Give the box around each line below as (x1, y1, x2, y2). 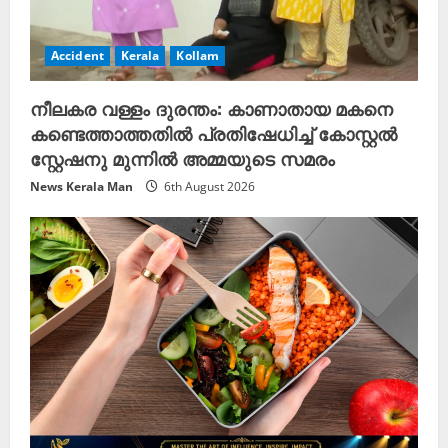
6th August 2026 (161, 177, 255, 195)
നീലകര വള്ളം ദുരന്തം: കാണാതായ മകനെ (30, 94, 393, 121)
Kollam (176, 46, 220, 64)
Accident (51, 46, 104, 64)
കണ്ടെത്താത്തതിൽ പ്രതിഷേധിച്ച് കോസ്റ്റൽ (30, 119, 397, 146)
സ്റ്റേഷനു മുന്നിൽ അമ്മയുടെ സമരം (30, 144, 335, 171)
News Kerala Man (30, 177, 133, 195)
